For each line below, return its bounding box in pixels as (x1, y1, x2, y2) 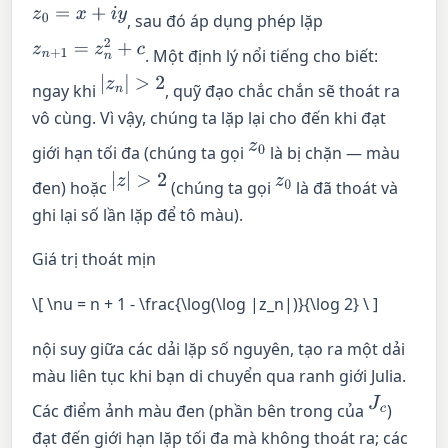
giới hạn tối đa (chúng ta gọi (32, 141, 249, 164)
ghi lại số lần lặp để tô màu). (32, 203, 244, 226)
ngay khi (32, 79, 101, 102)
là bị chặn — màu (265, 141, 400, 164)
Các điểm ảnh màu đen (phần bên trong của (32, 399, 369, 422)
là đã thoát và (292, 176, 399, 199)
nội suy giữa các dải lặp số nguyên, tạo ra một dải (32, 337, 406, 360)
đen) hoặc (32, 176, 112, 199)
